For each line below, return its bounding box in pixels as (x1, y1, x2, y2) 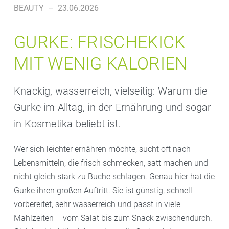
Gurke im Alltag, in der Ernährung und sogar (14, 101, 212, 113)
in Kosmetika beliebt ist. (14, 118, 121, 130)
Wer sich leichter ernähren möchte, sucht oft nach (14, 144, 191, 154)
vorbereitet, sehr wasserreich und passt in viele (14, 199, 180, 209)
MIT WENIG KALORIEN (14, 53, 188, 74)
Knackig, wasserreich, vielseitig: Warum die (14, 85, 208, 97)
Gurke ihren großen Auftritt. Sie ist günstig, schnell (14, 186, 192, 195)
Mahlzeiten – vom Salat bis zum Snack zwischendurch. (14, 213, 212, 223)
